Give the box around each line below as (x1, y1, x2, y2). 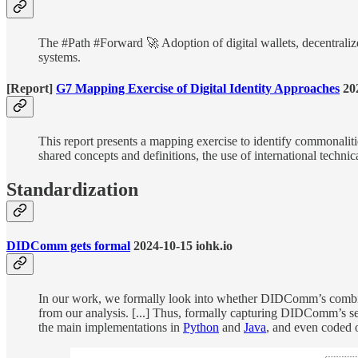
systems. (38, 50, 81, 64)
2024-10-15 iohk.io (130, 239, 233, 253)
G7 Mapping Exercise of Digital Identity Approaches (56, 81, 340, 95)
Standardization (6, 178, 138, 200)
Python (183, 320, 219, 335)
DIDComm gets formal (6, 239, 130, 253)
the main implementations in (38, 320, 183, 335)
